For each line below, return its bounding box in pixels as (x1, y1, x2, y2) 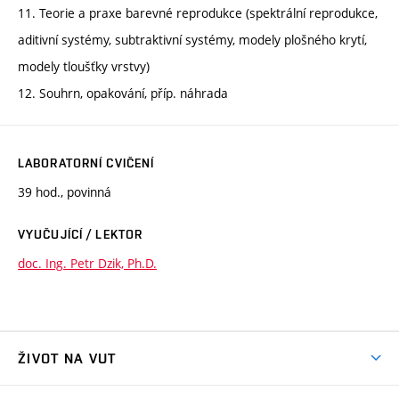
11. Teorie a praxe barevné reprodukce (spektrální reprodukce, (18, 4, 378, 21)
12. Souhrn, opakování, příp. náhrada (18, 84, 228, 102)
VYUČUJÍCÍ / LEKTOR (18, 226, 143, 241)
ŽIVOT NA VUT (18, 349, 117, 367)
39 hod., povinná (18, 183, 111, 200)
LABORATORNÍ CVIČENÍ (18, 155, 155, 170)
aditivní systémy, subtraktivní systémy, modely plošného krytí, (18, 30, 367, 48)
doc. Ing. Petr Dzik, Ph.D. (18, 254, 157, 272)
